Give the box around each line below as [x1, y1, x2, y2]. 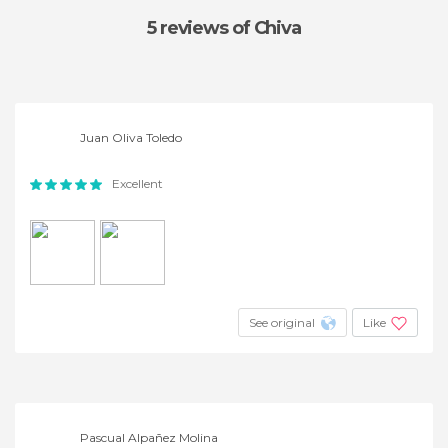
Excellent [112, 176, 163, 191]
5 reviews [147, 17, 232, 39]
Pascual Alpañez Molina [80, 430, 218, 445]
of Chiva [231, 17, 301, 39]
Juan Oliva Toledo [80, 130, 182, 145]
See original [249, 315, 315, 330]
